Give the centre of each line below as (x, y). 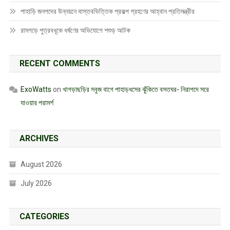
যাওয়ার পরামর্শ (37, 103)
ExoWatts (36, 90)
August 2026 (41, 165)
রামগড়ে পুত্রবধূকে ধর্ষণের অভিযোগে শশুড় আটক (75, 31)
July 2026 (36, 184)
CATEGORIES (44, 217)
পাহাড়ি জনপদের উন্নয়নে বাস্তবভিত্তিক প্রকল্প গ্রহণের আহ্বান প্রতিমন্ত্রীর (107, 12)
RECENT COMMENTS (60, 64)
